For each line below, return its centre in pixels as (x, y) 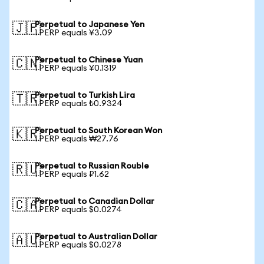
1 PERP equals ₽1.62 (72, 174)
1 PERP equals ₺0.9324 (79, 104)
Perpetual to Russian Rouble (92, 166)
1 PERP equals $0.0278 (78, 245)
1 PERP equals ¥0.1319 (76, 68)
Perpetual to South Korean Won (98, 131)
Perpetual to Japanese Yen (90, 25)
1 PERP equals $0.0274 (78, 210)
